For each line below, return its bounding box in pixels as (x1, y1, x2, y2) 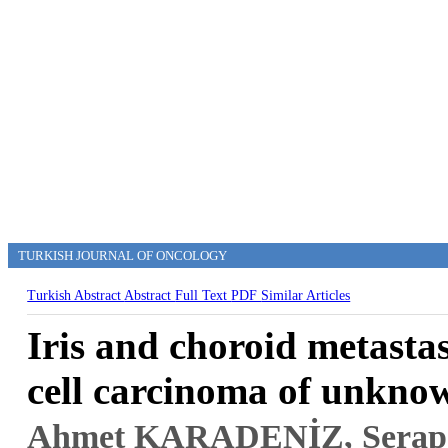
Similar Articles (261, 288, 351, 303)
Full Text (175, 288, 232, 303)
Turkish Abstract (27, 288, 125, 303)
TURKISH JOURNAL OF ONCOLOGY (18, 248, 227, 263)
